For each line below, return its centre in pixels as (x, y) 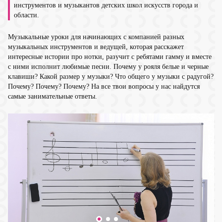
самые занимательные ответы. (53, 96)
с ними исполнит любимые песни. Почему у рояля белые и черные (108, 66)
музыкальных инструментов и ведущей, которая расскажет (96, 47)
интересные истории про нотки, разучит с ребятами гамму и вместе (110, 56)
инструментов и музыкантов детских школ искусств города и (106, 5)
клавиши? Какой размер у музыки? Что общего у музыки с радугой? (111, 76)
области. (27, 15)
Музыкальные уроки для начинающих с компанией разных (96, 37)
